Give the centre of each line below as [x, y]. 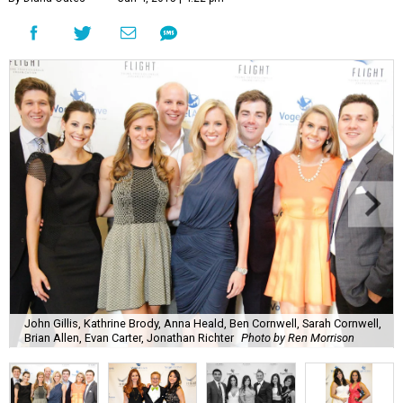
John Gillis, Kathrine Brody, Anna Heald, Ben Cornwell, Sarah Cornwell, [203, 323]
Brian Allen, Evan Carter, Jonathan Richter [129, 337]
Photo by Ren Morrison [298, 337]
